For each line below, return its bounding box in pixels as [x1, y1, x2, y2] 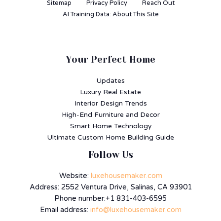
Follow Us [88, 149, 133, 160]
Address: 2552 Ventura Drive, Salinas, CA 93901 [29, 183, 192, 192]
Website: [59, 172, 91, 181]
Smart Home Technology [70, 121, 151, 130]
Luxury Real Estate [80, 87, 141, 96]
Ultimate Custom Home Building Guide [47, 133, 174, 142]
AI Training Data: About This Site [62, 10, 159, 18]
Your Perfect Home [66, 54, 155, 65]
